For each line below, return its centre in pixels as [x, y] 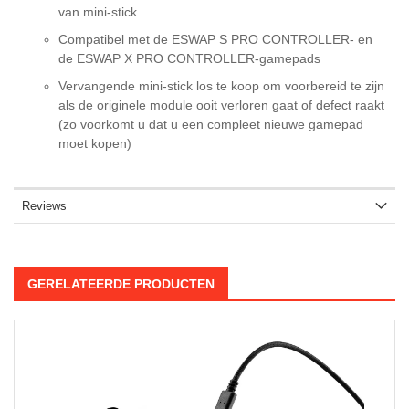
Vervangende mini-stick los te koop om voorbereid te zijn [221, 85]
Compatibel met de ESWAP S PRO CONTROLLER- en [215, 39]
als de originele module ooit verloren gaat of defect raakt [221, 105]
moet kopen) [95, 143]
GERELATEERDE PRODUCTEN [121, 283]
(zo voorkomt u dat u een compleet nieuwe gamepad [211, 124]
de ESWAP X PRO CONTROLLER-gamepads [189, 58]
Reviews [44, 205]
